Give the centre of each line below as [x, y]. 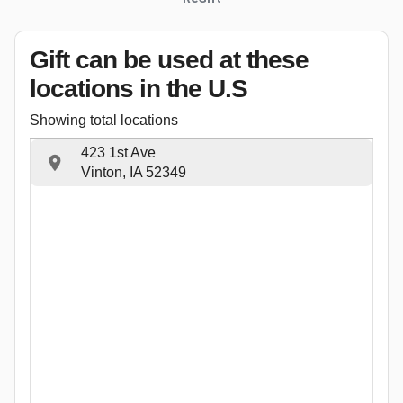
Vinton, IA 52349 [134, 172]
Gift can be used [125, 59]
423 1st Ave [118, 152]
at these [264, 59]
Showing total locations [104, 120]
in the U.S [190, 88]
